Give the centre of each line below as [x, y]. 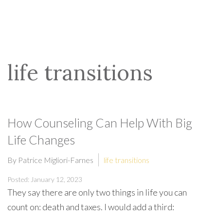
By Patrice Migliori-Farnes [50, 160]
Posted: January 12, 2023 [45, 179]
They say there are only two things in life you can [97, 192]
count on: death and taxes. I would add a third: [91, 207]
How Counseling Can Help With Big [100, 123]
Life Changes [41, 140]
